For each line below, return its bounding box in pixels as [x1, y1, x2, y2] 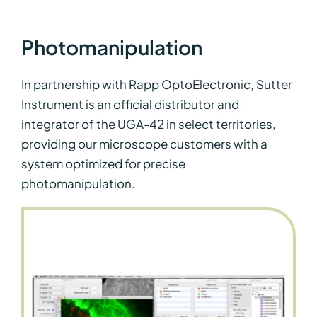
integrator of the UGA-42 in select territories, [21, 116, 276, 132]
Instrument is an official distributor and [21, 96, 239, 113]
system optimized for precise [21, 156, 185, 172]
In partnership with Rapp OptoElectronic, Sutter [21, 76, 292, 93]
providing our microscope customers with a [21, 136, 267, 152]
